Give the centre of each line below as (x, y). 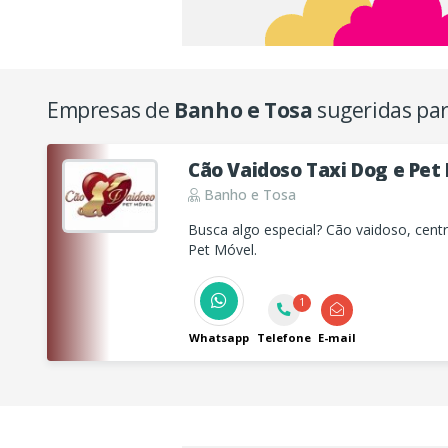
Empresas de (111, 109)
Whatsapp (219, 338)
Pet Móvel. (222, 249)
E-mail (337, 338)
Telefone (283, 338)
